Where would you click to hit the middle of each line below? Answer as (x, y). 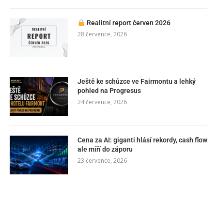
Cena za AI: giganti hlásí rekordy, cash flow (142, 140)
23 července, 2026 (102, 161)
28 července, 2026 (102, 34)
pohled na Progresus (109, 91)
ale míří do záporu (105, 149)
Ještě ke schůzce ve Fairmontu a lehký (137, 82)
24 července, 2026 (102, 102)
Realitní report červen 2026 (128, 23)
